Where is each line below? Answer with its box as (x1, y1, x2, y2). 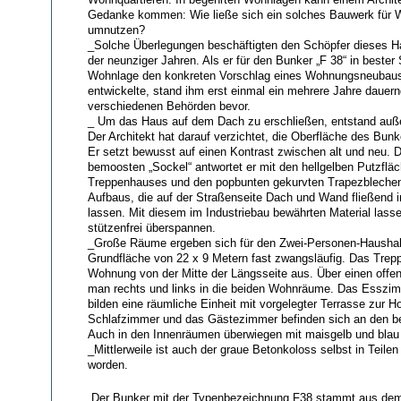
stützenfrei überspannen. (87, 220, 216, 235)
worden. (87, 357, 128, 371)
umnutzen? (87, 22, 145, 37)
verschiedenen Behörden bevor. (87, 98, 251, 113)
